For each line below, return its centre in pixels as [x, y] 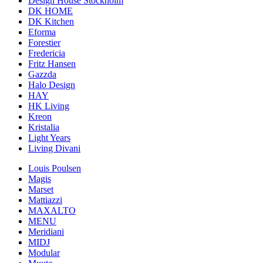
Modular [44, 253]
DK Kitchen [51, 22]
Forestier [44, 43]
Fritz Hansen [52, 64]
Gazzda [42, 75]
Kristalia [44, 127]
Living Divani [54, 149]
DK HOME [50, 11]
